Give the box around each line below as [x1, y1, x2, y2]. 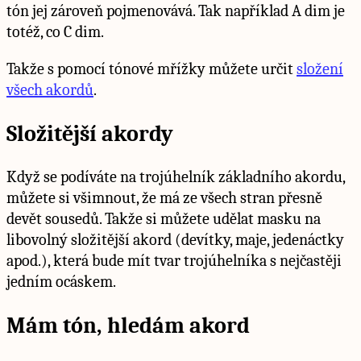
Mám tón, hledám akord [6, 313, 250, 339]
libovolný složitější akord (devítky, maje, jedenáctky [6, 230, 344, 250]
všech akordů [6, 80, 93, 99]
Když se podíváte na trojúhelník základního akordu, [6, 168, 345, 187]
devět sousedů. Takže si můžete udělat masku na [6, 210, 321, 229]
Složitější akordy [6, 120, 173, 147]
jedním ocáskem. [6, 272, 116, 292]
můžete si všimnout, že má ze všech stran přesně [6, 189, 322, 208]
